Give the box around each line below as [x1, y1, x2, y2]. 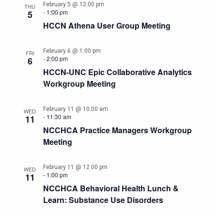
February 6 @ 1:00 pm [43, 47, 101, 54]
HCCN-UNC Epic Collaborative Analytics [43, 66, 192, 77]
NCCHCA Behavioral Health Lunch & [43, 183, 179, 194]
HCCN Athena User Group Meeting [43, 20, 170, 31]
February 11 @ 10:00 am [43, 106, 108, 112]
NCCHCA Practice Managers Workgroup [43, 124, 192, 136]
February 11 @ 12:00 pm [43, 164, 108, 170]
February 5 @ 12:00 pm [43, 1, 104, 8]
